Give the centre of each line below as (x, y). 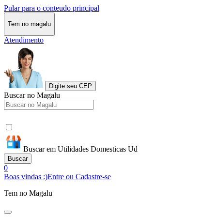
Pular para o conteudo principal (52, 8)
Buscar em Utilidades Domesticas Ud (80, 149)
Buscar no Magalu (32, 95)
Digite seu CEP (70, 86)
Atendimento (24, 40)
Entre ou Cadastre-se (79, 176)
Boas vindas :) (26, 176)
